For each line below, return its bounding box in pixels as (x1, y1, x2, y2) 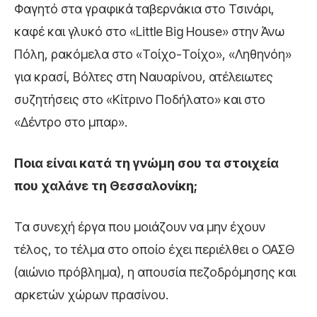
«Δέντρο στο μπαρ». (14, 115, 127, 130)
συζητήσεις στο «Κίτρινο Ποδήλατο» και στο (14, 92, 265, 108)
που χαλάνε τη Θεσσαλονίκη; (14, 178, 197, 194)
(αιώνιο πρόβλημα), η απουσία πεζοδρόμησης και (14, 265, 296, 280)
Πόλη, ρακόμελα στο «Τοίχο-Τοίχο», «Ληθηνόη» (14, 47, 292, 62)
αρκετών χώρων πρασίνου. (14, 287, 168, 303)
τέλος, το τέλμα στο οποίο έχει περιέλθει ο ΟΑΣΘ (14, 242, 294, 258)
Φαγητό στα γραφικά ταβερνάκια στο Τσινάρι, (14, 1, 275, 17)
